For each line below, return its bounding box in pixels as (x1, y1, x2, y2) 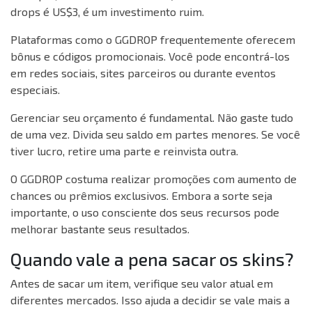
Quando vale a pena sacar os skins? (10, 248, 294, 270)
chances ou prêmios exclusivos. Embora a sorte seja (10, 188, 272, 202)
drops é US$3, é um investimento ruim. (10, 4, 204, 18)
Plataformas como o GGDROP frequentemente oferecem (10, 32, 295, 46)
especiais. (10, 82, 60, 96)
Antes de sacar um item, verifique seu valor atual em (10, 276, 273, 290)
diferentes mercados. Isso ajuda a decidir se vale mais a (10, 292, 290, 306)
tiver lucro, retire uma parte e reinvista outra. (10, 143, 238, 157)
